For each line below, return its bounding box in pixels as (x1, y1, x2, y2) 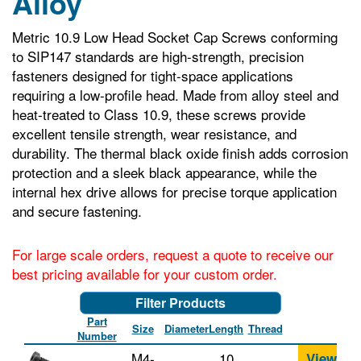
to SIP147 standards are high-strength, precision (12, 46, 304, 67)
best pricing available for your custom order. (12, 263, 277, 284)
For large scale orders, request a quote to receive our (12, 244, 334, 265)
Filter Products (135, 293, 226, 313)
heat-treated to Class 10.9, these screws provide (12, 104, 305, 125)
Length (209, 321, 243, 337)
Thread (247, 321, 283, 337)
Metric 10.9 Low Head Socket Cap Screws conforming (12, 27, 338, 48)
